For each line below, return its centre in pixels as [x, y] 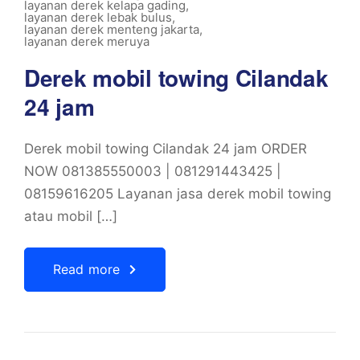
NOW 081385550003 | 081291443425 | [153, 171]
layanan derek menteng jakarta [112, 29]
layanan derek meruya [87, 41]
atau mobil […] [71, 216]
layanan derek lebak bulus [98, 17]
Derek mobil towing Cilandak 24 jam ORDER [166, 149]
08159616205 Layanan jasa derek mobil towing [178, 194]
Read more [87, 269]
